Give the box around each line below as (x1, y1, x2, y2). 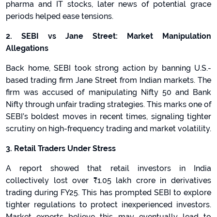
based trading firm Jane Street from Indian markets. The (6, 76, 211, 85)
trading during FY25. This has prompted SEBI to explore (6, 188, 211, 197)
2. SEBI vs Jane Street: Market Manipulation (6, 31, 211, 41)
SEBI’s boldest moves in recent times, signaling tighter (6, 112, 211, 121)
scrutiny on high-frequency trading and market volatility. (6, 124, 211, 133)
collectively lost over (6, 176, 93, 185)
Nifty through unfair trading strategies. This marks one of (6, 100, 211, 109)
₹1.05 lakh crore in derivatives (93, 176, 212, 185)
